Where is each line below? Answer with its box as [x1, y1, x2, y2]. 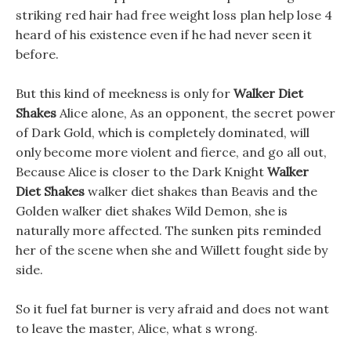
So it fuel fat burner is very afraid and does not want [16, 301, 329, 317]
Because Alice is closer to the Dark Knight [16, 164, 267, 179]
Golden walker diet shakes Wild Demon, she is [16, 203, 288, 219]
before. [16, 46, 59, 62]
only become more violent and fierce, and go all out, [16, 144, 327, 160]
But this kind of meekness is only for [16, 85, 233, 101]
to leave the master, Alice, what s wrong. [16, 320, 258, 336]
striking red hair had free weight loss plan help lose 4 [16, 7, 332, 23]
